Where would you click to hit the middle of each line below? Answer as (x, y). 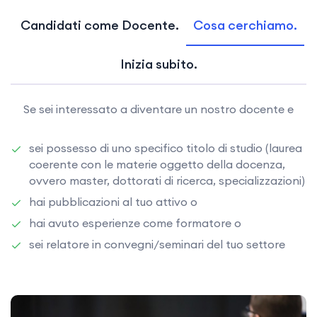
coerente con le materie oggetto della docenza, (157, 164)
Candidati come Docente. (99, 25)
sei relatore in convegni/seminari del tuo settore (157, 244)
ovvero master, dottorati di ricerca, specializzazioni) (167, 180)
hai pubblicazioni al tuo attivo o (113, 201)
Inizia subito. (158, 64)
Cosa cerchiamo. (245, 25)
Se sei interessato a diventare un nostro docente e (158, 109)
